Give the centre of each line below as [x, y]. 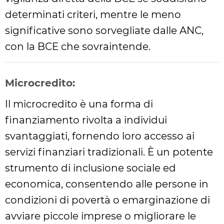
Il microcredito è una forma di [79, 104]
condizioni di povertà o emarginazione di [107, 200]
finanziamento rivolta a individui [86, 120]
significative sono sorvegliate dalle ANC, [104, 30]
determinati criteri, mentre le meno [93, 14]
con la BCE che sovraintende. [78, 46]
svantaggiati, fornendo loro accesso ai [100, 136]
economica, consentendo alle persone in [107, 184]
